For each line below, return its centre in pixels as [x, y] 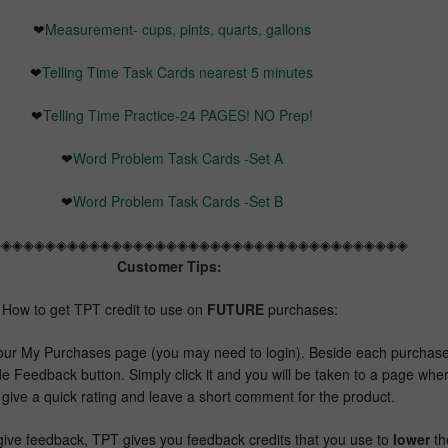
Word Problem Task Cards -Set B [177, 200]
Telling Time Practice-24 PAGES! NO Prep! [177, 114]
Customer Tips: [169, 265]
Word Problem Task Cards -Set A [177, 157]
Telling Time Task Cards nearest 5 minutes [177, 71]
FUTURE [237, 308]
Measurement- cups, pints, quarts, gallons [177, 28]
